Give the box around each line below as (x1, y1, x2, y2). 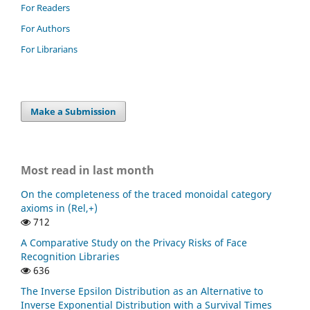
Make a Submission (30, 105, 117, 118)
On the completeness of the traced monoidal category (21, 188, 271, 201)
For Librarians (21, 43, 77, 56)
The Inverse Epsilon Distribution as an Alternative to (21, 284, 263, 298)
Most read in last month (21, 163, 154, 179)
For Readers (21, 1, 70, 15)
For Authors (21, 22, 70, 35)
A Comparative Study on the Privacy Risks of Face (21, 235, 247, 249)
